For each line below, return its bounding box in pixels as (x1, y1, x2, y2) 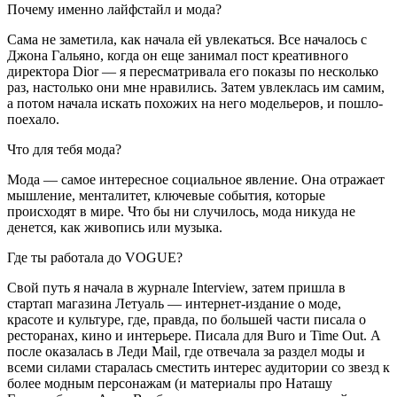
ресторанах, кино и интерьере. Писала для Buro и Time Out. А (7, 327, 381, 343)
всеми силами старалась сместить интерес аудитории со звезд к (7, 359, 390, 375)
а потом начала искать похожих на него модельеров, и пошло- (7, 95, 383, 111)
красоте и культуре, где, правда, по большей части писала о (7, 311, 366, 327)
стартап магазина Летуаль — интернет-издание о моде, (7, 295, 341, 311)
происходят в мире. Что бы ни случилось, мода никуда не (7, 203, 355, 219)
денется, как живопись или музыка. (7, 219, 226, 235)
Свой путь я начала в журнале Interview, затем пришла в (7, 279, 346, 295)
